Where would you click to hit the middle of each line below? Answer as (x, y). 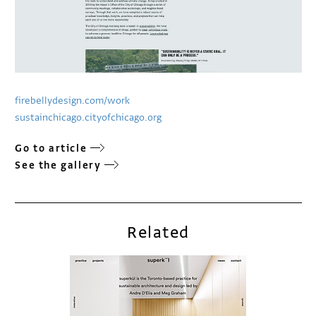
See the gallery (58, 166)
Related (158, 233)
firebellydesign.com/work (73, 101)
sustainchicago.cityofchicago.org (89, 118)
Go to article (51, 149)
